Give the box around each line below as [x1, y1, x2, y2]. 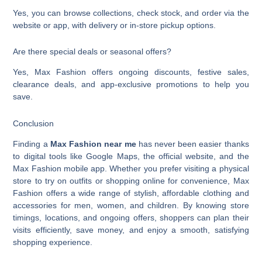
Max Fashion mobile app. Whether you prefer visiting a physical [13, 164, 249, 174]
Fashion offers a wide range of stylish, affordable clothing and [13, 188, 249, 198]
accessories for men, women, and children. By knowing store [13, 201, 249, 211]
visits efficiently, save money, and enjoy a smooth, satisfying [13, 225, 249, 235]
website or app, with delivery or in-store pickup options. [13, 20, 216, 30]
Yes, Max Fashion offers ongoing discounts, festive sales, [13, 67, 249, 77]
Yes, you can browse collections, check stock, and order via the [13, 8, 249, 18]
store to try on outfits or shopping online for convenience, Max [13, 176, 249, 186]
